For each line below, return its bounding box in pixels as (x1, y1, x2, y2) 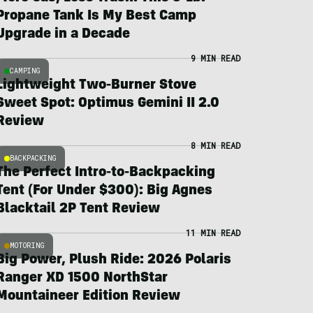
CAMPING (9, 66, 41, 75)
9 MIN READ (190, 52, 240, 64)
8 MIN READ (190, 139, 240, 151)
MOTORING (9, 240, 45, 250)
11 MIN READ (185, 226, 240, 238)
